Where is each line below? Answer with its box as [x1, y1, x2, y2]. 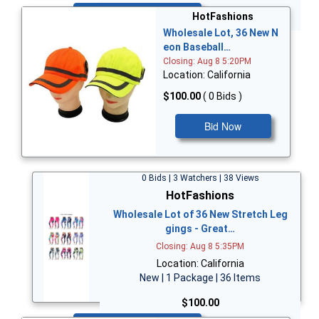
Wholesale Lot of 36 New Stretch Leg [113, 208, 288, 220]
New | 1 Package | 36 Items [140, 271, 261, 283]
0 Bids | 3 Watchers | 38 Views [141, 172, 259, 183]
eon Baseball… [163, 41, 231, 53]
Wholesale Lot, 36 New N [163, 27, 278, 39]
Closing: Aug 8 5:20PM [163, 56, 251, 67]
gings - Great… [165, 222, 235, 234]
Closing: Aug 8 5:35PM [156, 241, 244, 251]
